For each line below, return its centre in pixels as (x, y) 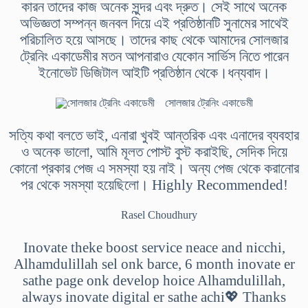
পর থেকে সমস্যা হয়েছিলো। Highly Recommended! (154, 185)
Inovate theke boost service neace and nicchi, (154, 247)
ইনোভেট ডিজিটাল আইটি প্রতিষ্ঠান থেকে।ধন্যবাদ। (154, 73)
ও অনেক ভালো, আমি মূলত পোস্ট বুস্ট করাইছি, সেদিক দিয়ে (154, 152)
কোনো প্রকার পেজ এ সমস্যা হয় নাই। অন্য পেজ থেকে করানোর (154, 168)
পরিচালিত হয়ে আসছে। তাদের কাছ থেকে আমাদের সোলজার (154, 40)
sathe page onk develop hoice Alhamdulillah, (154, 280)
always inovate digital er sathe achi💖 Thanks (154, 297)
